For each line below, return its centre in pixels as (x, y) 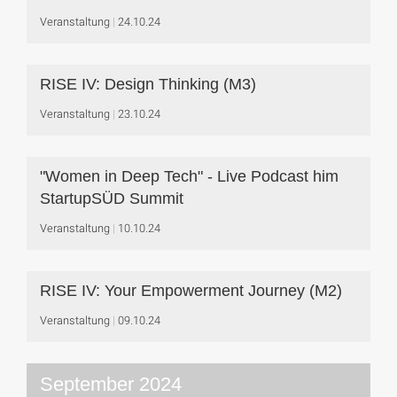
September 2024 (111, 384)
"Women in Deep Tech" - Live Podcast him (189, 176)
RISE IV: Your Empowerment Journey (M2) (191, 291)
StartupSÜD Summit (112, 198)
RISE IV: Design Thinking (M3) (148, 84)
